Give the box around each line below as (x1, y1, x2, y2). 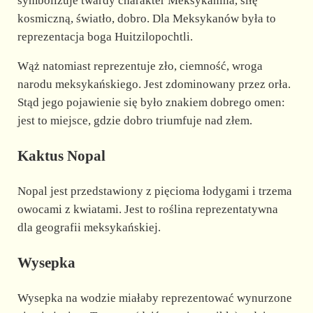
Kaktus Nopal (17, 147, 105, 164)
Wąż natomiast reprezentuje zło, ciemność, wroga (17, 59, 263, 73)
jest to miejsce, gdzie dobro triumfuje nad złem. (17, 113, 252, 127)
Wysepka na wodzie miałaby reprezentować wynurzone (17, 291, 292, 305)
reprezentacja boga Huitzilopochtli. (17, 29, 193, 43)
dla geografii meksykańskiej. (17, 221, 161, 234)
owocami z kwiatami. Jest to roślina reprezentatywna (17, 203, 278, 216)
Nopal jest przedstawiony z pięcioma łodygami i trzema (17, 184, 292, 198)
